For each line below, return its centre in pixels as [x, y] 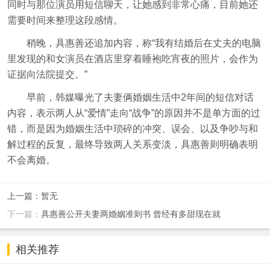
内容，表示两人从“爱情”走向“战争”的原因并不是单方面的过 [134, 113]
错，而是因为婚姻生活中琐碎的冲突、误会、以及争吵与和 [133, 129]
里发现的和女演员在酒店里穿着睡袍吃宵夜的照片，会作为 [133, 59]
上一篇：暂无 [33, 196]
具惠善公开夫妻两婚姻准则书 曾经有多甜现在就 [131, 214]
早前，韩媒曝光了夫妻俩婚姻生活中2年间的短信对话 [130, 98]
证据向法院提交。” [47, 75]
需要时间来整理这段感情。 [65, 20]
